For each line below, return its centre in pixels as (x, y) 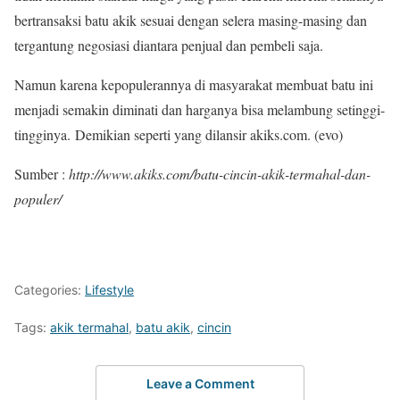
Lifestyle (109, 290)
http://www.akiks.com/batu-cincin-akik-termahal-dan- (220, 174)
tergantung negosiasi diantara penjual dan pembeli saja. (169, 45)
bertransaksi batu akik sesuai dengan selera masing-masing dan (191, 20)
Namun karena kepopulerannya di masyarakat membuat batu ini (194, 84)
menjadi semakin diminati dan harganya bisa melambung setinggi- (200, 109)
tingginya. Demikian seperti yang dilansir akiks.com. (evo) (179, 134)
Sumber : (42, 174)
